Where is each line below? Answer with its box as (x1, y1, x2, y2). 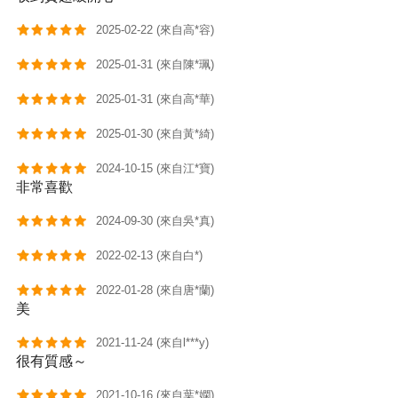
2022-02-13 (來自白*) (96, 249, 203, 263)
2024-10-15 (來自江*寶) (96, 162, 215, 176)
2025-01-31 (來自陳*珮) (96, 58, 215, 72)
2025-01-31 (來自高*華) (96, 92, 215, 107)
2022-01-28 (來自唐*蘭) (96, 283, 215, 298)
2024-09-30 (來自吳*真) (96, 214, 215, 228)
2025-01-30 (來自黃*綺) (96, 127, 215, 141)
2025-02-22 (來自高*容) (96, 23, 215, 37)
